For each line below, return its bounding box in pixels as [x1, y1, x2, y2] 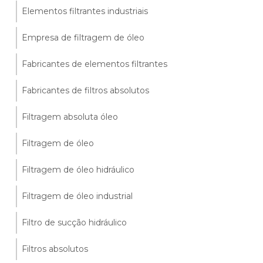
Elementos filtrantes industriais [22, 6, 149, 16]
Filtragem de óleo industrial [22, 191, 133, 201]
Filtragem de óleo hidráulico [22, 164, 135, 175]
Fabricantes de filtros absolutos [22, 85, 150, 96]
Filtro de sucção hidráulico [22, 217, 127, 228]
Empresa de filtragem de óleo [22, 32, 145, 43]
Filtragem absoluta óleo [22, 112, 119, 122]
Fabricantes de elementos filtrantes [22, 59, 168, 69]
